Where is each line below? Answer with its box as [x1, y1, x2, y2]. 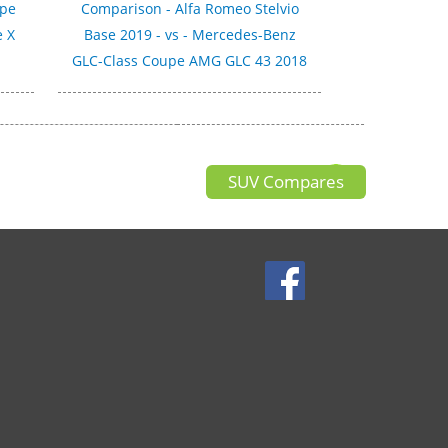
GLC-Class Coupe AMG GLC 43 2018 [72, 50, 308, 70]
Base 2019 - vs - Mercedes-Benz [83, 24, 296, 44]
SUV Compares [228, 169, 344, 193]
